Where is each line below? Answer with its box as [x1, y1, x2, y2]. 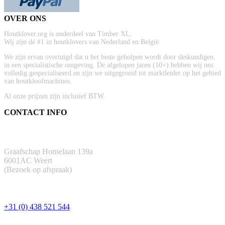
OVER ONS [4, 14, 46, 23]
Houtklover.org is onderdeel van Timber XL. [4, 30, 132, 38]
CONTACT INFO [4, 107, 67, 117]
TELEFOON [4, 182, 49, 191]
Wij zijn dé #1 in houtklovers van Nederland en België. [4, 38, 161, 46]
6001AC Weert [4, 156, 52, 165]
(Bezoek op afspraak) [4, 165, 72, 174]
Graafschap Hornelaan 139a [4, 147, 93, 156]
